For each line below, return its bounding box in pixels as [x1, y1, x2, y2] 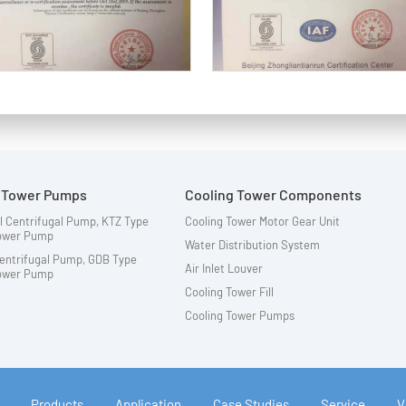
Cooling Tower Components [185, 186, 362, 204]
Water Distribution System [185, 237, 321, 253]
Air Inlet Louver [185, 261, 264, 276]
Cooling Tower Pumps [185, 308, 295, 324]
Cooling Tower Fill [185, 285, 275, 300]
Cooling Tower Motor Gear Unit [185, 214, 341, 229]
